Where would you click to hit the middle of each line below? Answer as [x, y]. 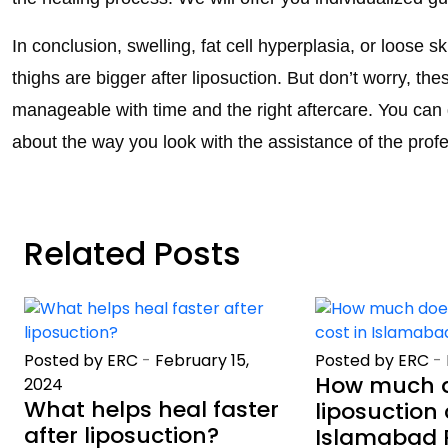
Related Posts [132, 253]
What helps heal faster [151, 409]
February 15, [202, 360]
